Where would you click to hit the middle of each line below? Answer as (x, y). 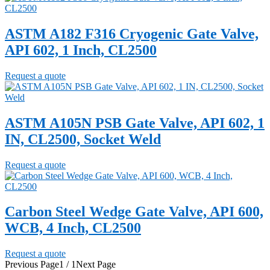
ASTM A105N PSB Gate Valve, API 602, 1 (135, 123)
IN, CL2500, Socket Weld (83, 139)
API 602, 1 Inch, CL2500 (81, 50)
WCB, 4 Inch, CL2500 (73, 228)
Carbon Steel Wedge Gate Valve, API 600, (134, 212)
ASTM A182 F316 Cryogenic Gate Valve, (132, 33)
